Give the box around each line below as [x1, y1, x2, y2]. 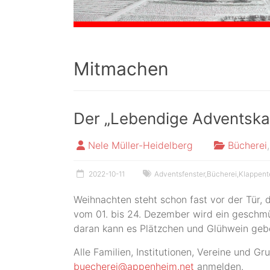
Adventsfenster [154, 169, 205, 178]
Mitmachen [74, 57, 169, 80]
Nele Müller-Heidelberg [88, 139, 193, 151]
